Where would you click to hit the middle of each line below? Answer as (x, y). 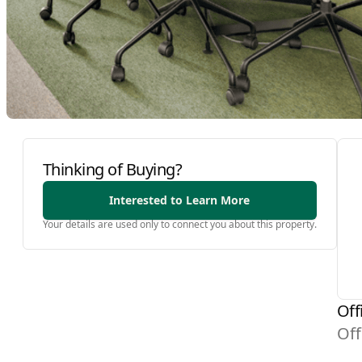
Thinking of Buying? (112, 169)
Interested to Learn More (179, 200)
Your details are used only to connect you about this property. (179, 224)
